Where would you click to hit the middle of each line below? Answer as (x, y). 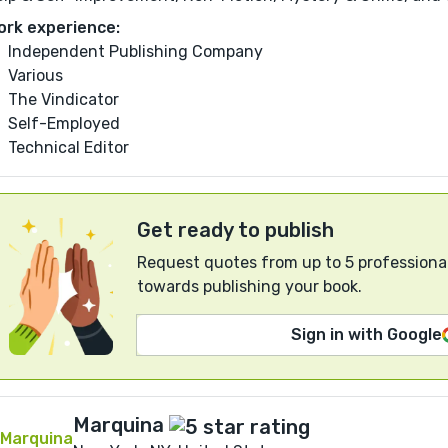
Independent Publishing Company (135, 52)
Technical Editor (68, 148)
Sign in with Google (366, 335)
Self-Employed (64, 124)
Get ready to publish (235, 230)
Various (35, 76)
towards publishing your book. (249, 287)
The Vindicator (63, 100)
